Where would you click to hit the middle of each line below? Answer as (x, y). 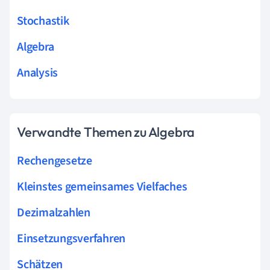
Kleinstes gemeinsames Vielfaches (102, 187)
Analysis (38, 73)
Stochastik (43, 21)
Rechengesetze (55, 161)
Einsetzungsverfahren (71, 238)
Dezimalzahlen (54, 212)
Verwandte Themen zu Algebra (106, 132)
